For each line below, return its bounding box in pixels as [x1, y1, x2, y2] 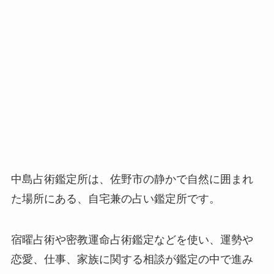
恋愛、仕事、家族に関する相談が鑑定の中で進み [10, 253, 253, 266]
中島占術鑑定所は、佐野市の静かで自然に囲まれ [10, 172, 253, 185]
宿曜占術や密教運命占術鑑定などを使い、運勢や [10, 234, 253, 246]
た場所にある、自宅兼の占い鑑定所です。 [10, 192, 220, 205]
